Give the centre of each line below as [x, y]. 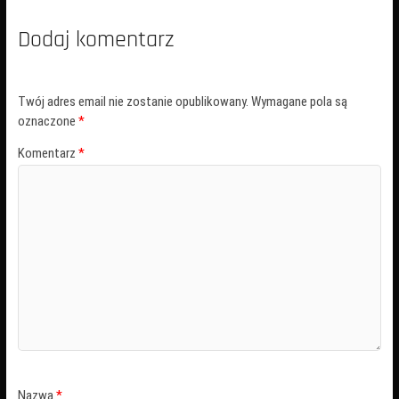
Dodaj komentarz [96, 39]
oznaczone [48, 122]
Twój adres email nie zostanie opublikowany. [133, 102]
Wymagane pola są [299, 102]
